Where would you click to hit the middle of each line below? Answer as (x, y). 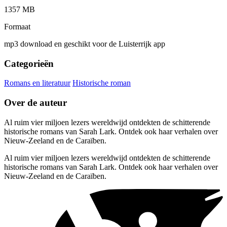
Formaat (17, 26)
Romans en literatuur (37, 83)
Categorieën (29, 63)
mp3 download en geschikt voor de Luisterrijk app (85, 44)
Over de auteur (35, 103)
